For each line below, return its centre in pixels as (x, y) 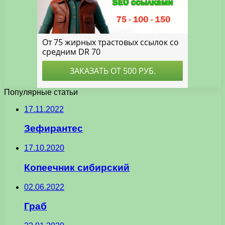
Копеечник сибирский (77, 167)
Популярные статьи (41, 92)
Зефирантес (53, 129)
